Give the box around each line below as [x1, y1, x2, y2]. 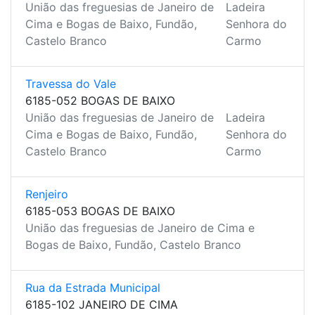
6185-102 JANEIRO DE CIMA [25, 297, 178, 311]
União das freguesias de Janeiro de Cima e [25, 221, 255, 235]
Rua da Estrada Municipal [25, 281, 160, 295]
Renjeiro [25, 187, 68, 201]
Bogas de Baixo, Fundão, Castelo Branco [25, 238, 241, 252]
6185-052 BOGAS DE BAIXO [25, 94, 175, 108]
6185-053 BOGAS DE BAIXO [25, 204, 175, 218]
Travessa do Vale [25, 77, 116, 91]
